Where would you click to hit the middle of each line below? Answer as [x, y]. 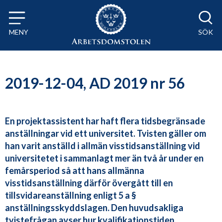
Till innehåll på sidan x [49, 13]
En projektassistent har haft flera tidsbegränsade [105, 121]
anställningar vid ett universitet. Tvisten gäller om [106, 134]
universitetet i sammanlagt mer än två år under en [104, 158]
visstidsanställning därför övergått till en [89, 183]
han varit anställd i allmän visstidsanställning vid [103, 146]
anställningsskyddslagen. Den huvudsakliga [94, 208]
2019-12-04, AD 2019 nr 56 [95, 83]
